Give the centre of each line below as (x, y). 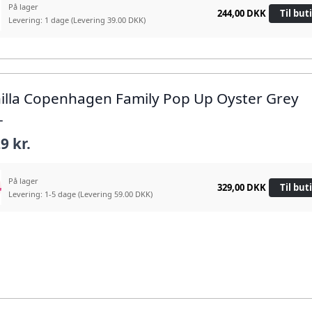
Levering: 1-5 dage (44, 194)
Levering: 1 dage (40, 20)
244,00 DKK (241, 13)
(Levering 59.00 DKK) (116, 194)
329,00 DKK (241, 187)
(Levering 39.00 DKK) (109, 20)
